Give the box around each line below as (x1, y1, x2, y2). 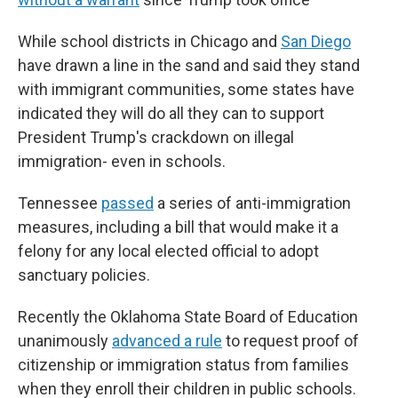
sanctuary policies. (18, 266, 150, 284)
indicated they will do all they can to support (18, 104, 324, 123)
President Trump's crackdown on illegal (18, 128, 294, 147)
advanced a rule (112, 331, 222, 350)
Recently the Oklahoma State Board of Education (18, 307, 358, 326)
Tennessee (18, 194, 101, 212)
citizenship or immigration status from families (18, 355, 349, 374)
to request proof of (222, 331, 359, 350)
